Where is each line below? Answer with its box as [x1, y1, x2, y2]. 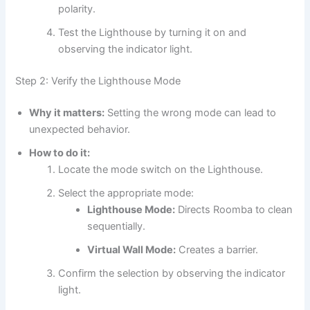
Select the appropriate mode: [58, 186, 194, 199]
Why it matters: [29, 106, 105, 119]
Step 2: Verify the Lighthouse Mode [15, 74, 181, 87]
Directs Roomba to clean [175, 203, 293, 216]
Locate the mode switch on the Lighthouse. [58, 163, 264, 176]
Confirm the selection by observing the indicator [58, 266, 286, 280]
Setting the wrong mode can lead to [104, 106, 277, 119]
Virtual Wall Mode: [87, 243, 176, 256]
